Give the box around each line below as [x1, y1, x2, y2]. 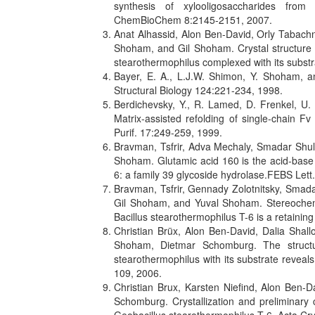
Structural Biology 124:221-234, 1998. [114, 83, 283, 97]
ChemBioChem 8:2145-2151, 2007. [114, 13, 272, 27]
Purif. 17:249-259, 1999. [114, 125, 222, 139]
